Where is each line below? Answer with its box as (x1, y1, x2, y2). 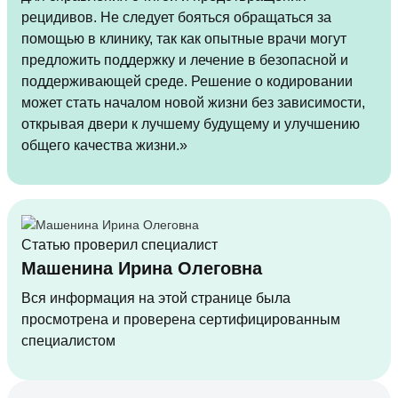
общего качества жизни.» (21, 138, 187, 154)
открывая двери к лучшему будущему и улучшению (21, 116, 360, 132)
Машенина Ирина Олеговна (21, 258, 262, 278)
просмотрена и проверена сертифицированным (21, 311, 340, 327)
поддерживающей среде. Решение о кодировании (21, 74, 353, 90)
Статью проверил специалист (21, 236, 218, 252)
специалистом (21, 332, 115, 348)
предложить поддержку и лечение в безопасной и (21, 52, 348, 68)
